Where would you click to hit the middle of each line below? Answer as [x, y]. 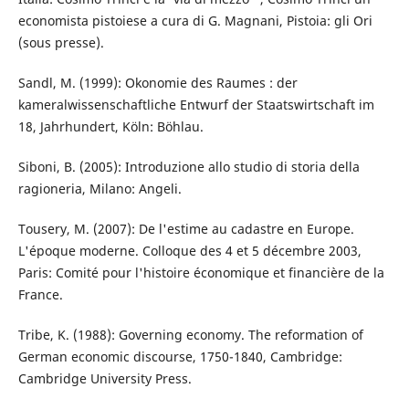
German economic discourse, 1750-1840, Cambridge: [180, 357]
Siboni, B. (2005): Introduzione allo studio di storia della [189, 166]
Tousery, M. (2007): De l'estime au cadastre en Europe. [186, 229]
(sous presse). [61, 42]
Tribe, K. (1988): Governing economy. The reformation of [190, 335]
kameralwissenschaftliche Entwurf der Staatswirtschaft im [196, 104]
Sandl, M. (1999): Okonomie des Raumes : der [157, 82]
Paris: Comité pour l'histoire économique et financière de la [201, 273]
